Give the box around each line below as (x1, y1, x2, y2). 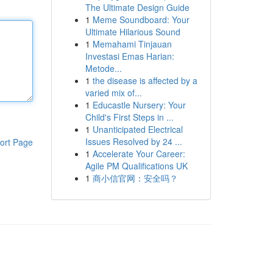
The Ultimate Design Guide (85, 1, 190, 13)
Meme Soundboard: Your (92, 13, 190, 26)
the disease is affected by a (92, 74, 197, 87)
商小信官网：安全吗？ (92, 172, 178, 184)
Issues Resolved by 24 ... (85, 135, 182, 147)
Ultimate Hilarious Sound (85, 26, 180, 38)
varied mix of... (85, 87, 142, 99)
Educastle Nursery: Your (92, 99, 186, 111)
